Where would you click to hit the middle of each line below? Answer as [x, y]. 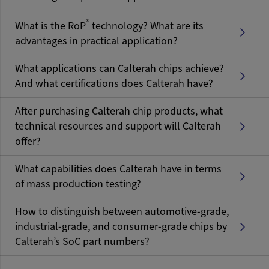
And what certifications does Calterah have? [114, 84]
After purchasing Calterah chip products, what [119, 111]
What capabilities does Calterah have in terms [118, 169]
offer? [28, 141]
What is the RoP [50, 26]
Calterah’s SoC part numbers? [82, 242]
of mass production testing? [78, 184]
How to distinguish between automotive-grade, [122, 212]
